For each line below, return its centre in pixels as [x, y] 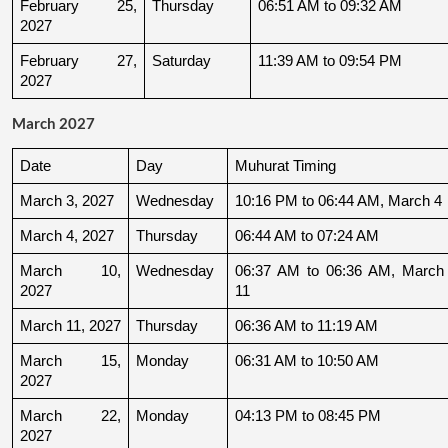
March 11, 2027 [70, 325]
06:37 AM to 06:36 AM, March [339, 270]
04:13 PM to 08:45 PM [308, 415]
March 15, [70, 360]
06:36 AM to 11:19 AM [306, 325]
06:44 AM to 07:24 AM [307, 235]
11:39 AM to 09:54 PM [330, 60]
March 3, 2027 [67, 200]
